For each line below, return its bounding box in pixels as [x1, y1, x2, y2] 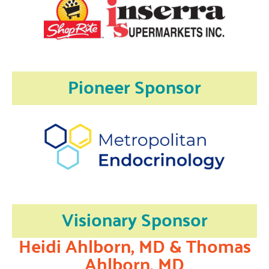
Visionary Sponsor [61, 202, 208, 235]
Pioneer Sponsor [68, 69, 201, 103]
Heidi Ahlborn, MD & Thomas [18, 228, 251, 262]
